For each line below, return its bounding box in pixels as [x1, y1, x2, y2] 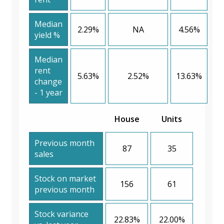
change [34, 75, 62, 87]
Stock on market [34, 172, 96, 184]
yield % [34, 29, 60, 40]
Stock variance [34, 208, 88, 219]
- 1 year [34, 86, 62, 98]
